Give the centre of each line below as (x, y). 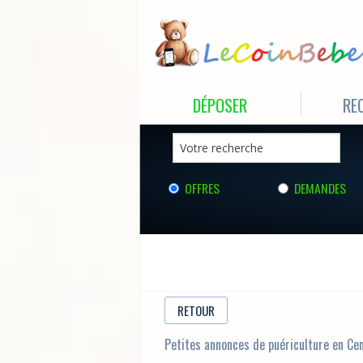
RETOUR (196, 310)
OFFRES (202, 188)
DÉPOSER (220, 105)
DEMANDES (320, 188)
